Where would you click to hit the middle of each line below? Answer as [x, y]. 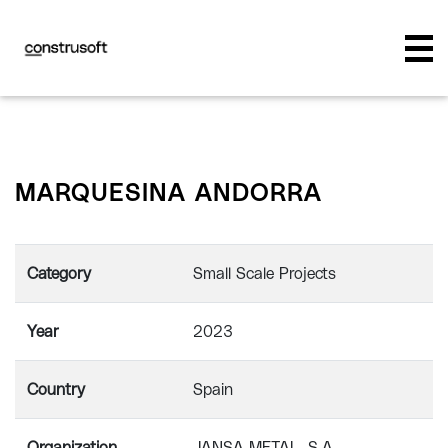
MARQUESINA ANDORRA [168, 194]
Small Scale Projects [264, 274]
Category [59, 274]
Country [56, 390]
